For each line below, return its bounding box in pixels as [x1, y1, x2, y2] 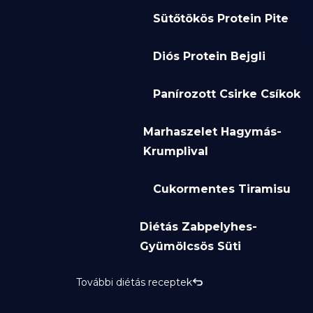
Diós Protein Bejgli [152, 50, 265, 64]
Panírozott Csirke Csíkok [152, 87, 300, 101]
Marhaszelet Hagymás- [143, 125, 282, 139]
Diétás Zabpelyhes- [140, 220, 258, 234]
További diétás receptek [75, 276, 192, 289]
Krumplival [143, 145, 208, 159]
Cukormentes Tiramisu [152, 182, 291, 196]
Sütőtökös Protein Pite [152, 12, 289, 26]
